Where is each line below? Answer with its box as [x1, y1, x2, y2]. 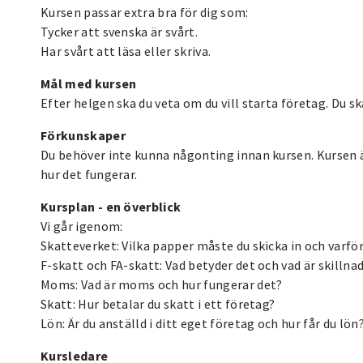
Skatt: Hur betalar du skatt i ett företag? [41, 295, 275, 312]
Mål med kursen [41, 75, 137, 92]
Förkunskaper [41, 126, 126, 143]
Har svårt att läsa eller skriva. [41, 42, 211, 59]
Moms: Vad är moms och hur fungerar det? [41, 275, 283, 293]
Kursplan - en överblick [41, 198, 181, 215]
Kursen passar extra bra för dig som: [41, 3, 249, 20]
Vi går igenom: [41, 217, 123, 234]
